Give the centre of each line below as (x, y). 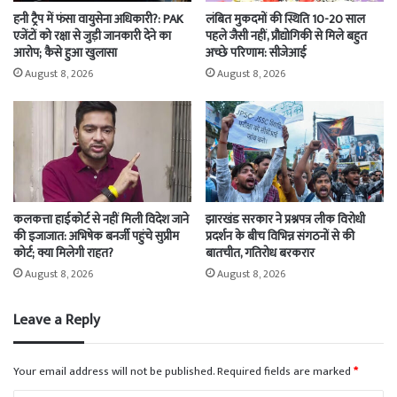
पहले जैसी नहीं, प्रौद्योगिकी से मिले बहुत (286, 36)
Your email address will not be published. (114, 371)
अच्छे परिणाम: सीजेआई (256, 53)
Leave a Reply (57, 319)
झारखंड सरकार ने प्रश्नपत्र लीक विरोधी (285, 219)
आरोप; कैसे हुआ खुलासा (65, 53)
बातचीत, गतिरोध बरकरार (260, 253)
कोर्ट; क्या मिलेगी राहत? (63, 253)
